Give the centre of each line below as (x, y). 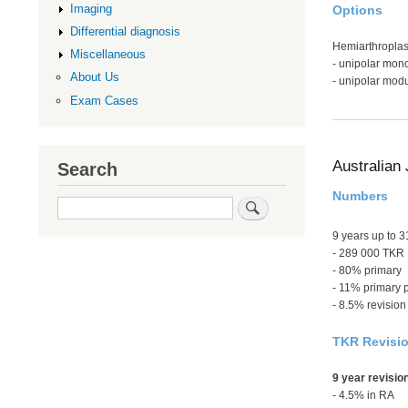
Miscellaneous (107, 55)
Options (357, 10)
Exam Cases (104, 100)
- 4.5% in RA (363, 395)
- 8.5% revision (369, 305)
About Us (94, 77)
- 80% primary (367, 270)
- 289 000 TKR (368, 253)
